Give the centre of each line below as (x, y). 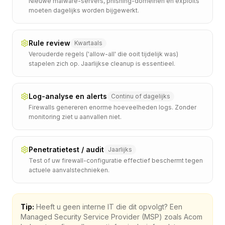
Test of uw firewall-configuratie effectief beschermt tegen (116, 160)
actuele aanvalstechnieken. (69, 170)
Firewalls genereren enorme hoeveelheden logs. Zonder (113, 107)
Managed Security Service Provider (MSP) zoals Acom (111, 216)
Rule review (49, 43)
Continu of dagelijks (141, 96)
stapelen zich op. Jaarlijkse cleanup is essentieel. (102, 63)
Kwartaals (88, 43)
